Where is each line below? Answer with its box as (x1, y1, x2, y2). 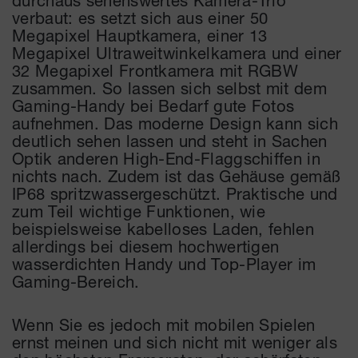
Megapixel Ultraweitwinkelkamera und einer (12, 42, 342, 62)
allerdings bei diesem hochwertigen (12, 236, 280, 256)
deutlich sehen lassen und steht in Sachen (12, 130, 328, 150)
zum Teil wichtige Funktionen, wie (12, 201, 266, 221)
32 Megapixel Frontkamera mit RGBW (12, 60, 299, 80)
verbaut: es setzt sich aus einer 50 (12, 7, 268, 27)
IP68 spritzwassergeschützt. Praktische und (12, 183, 338, 203)
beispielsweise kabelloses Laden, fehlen (12, 218, 314, 238)
